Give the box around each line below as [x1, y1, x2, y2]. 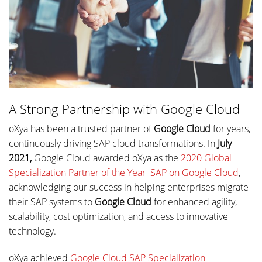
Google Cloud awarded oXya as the [32, 151, 181, 165]
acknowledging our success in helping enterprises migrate [9, 181, 249, 194]
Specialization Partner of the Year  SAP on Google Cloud [9, 166, 239, 180]
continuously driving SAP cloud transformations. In [9, 137, 218, 150]
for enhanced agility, [151, 195, 237, 209]
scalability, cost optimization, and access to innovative [9, 210, 228, 223]
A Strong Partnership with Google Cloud [9, 101, 240, 118]
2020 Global [181, 151, 232, 165]
